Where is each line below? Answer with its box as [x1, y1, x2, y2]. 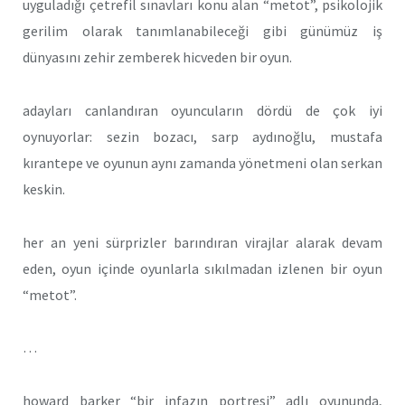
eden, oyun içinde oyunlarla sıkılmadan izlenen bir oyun [23, 259, 382, 278]
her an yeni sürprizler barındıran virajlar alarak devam [23, 232, 382, 251]
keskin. [23, 179, 65, 198]
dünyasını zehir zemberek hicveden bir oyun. [23, 48, 292, 67]
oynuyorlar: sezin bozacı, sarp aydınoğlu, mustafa [23, 127, 382, 146]
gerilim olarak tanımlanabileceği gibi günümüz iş [23, 22, 382, 41]
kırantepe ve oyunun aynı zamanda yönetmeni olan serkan [23, 153, 382, 172]
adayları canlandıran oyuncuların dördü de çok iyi [23, 100, 382, 119]
